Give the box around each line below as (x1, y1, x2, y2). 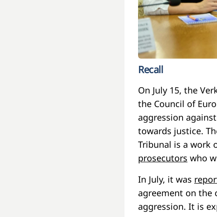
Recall (138, 62, 163, 76)
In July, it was (138, 173, 194, 185)
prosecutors (138, 152, 187, 164)
